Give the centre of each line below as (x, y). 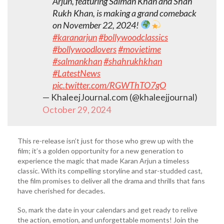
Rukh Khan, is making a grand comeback (124, 13)
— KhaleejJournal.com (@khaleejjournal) (120, 97)
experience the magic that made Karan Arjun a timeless (103, 160)
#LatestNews (76, 73)
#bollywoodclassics (133, 37)
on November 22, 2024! (96, 25)
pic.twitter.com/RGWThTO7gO (109, 85)
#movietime (139, 49)
